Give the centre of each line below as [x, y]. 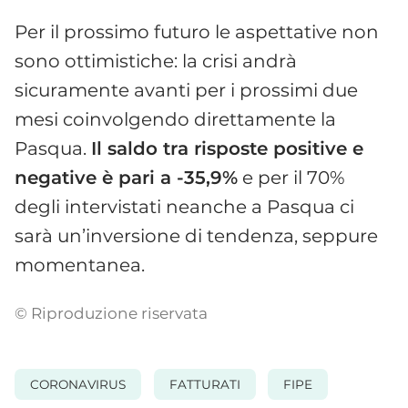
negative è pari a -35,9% [126, 177]
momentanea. [80, 265]
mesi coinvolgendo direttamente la [175, 119]
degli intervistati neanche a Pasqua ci [184, 206]
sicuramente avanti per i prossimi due [186, 90]
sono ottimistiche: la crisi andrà [156, 61]
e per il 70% [291, 177]
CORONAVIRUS [78, 385]
